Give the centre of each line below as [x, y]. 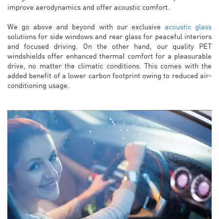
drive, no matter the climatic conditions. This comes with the [109, 66]
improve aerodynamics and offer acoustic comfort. [88, 7]
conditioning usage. [38, 85]
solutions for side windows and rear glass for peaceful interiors [109, 36]
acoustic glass [188, 27]
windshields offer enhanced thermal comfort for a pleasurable [109, 56]
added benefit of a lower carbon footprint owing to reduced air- [109, 76]
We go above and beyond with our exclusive [86, 27]
